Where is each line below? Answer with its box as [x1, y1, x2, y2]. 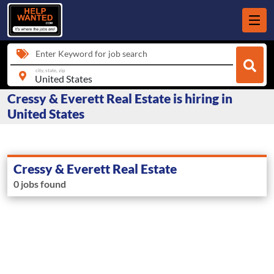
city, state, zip [35, 67, 65, 73]
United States [7, 106, 84, 122]
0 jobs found [13, 178, 66, 190]
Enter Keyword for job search [35, 48, 147, 59]
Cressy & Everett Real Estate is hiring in [7, 91, 232, 106]
